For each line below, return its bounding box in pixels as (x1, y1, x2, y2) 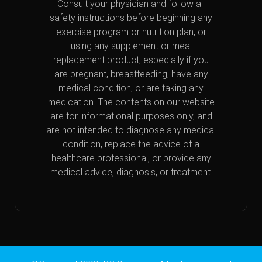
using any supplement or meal (70, 40, 192, 51)
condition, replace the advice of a (63, 138, 199, 150)
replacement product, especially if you (53, 54, 209, 65)
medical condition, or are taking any (58, 82, 204, 94)
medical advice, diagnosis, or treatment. (50, 166, 212, 178)
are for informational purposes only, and (50, 110, 212, 122)
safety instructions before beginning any (50, 12, 212, 23)
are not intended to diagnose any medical (46, 124, 216, 136)
